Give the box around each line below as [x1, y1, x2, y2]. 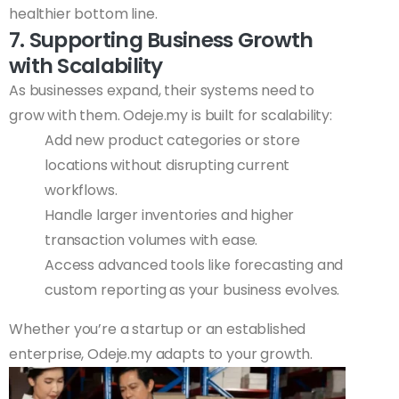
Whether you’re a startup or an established [9, 319, 306, 340]
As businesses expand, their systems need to [9, 80, 315, 102]
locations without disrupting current [45, 155, 290, 176]
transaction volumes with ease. [45, 230, 258, 251]
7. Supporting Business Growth [9, 25, 313, 55]
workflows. [45, 180, 118, 201]
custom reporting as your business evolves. [45, 280, 340, 301]
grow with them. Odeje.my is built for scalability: [9, 105, 332, 126]
